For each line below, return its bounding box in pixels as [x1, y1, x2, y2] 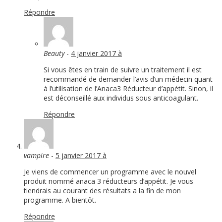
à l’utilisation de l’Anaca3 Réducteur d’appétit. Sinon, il [44, 84, 213, 94]
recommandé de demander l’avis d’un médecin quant [44, 74, 213, 84]
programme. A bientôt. [24, 195, 96, 205]
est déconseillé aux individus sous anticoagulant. [44, 93, 198, 103]
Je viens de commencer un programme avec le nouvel [24, 167, 196, 177]
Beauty [44, 49, 64, 58]
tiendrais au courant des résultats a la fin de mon [24, 186, 181, 196]
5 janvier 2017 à [55, 151, 107, 161]
